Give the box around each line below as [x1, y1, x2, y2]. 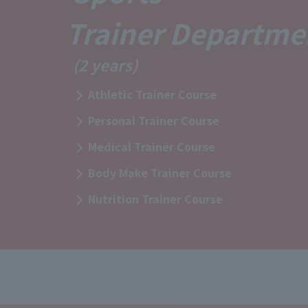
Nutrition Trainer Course [87, 190, 223, 207]
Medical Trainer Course [87, 138, 215, 155]
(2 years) [72, 53, 137, 76]
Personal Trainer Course [87, 112, 219, 129]
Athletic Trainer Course [87, 86, 217, 102]
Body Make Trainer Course [87, 164, 232, 181]
